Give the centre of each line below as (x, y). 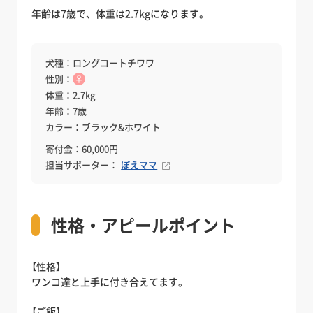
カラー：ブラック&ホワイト (103, 126)
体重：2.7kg (71, 94)
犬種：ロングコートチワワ (100, 62)
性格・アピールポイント (144, 225)
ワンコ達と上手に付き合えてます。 (110, 281)
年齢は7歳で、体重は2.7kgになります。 (121, 13)
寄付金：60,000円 (82, 148)
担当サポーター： (82, 164)
